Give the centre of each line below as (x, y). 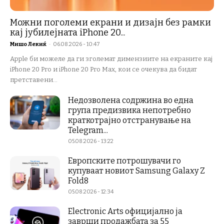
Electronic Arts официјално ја (125, 211)
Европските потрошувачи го (124, 160)
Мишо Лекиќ (28, 44)
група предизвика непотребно (129, 110)
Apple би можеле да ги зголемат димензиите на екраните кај (111, 58)
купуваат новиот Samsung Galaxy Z (136, 170)
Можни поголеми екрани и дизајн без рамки (110, 22)
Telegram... (88, 130)
